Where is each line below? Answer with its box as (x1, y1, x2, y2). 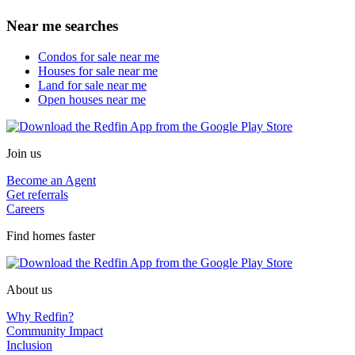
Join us (6, 146, 41, 160)
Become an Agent (6, 173, 96, 187)
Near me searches (6, 17, 118, 34)
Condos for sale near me (38, 49, 159, 63)
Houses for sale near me (38, 63, 158, 78)
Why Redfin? (6, 309, 74, 323)
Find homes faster (6, 228, 95, 242)
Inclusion (6, 338, 52, 352)
